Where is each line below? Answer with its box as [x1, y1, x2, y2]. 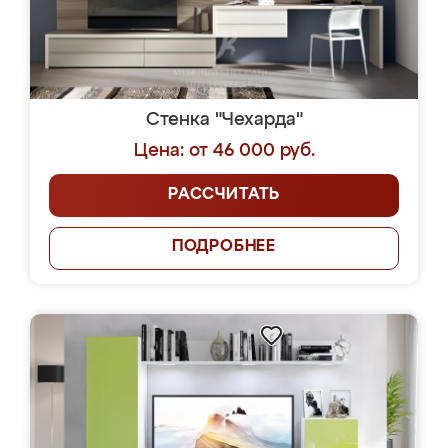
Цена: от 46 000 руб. [133, 142, 315, 160]
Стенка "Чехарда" [145, 111, 303, 129]
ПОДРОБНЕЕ [171, 239, 277, 255]
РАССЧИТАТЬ [168, 187, 280, 203]
